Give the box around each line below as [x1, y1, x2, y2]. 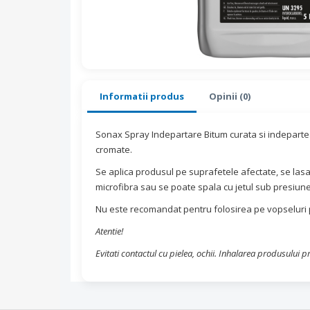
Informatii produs [100, 90, 184, 103]
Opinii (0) [209, 90, 250, 103]
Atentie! [95, 225, 123, 238]
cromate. [95, 143, 132, 156]
